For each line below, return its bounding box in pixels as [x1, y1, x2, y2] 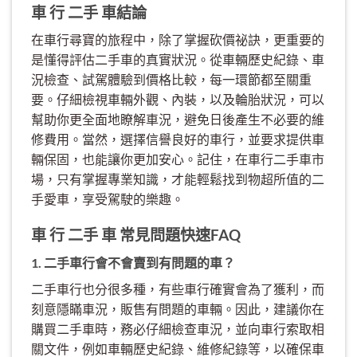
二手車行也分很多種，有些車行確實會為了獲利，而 [31, 280, 324, 296]
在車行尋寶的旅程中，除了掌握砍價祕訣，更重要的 [31, 32, 324, 48]
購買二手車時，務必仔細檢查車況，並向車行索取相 [31, 320, 324, 336]
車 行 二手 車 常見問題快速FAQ [31, 226, 241, 245]
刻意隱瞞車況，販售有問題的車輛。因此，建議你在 [31, 300, 324, 316]
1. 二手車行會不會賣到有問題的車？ [31, 254, 235, 270]
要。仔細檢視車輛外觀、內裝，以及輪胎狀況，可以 [31, 92, 324, 108]
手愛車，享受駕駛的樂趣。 [31, 191, 184, 207]
